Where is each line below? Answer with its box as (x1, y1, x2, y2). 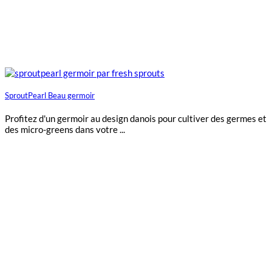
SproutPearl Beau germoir (5, 91, 95, 101)
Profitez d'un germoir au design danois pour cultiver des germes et (5, 113, 267, 124)
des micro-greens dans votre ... (5, 124, 125, 135)
